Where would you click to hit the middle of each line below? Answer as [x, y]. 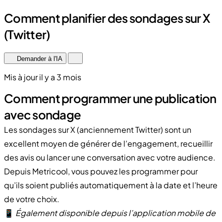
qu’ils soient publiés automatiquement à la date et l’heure [111, 185]
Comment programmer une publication [110, 98]
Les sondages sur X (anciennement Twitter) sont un [98, 129]
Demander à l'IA [39, 58]
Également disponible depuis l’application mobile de [115, 213]
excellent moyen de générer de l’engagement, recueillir [108, 143]
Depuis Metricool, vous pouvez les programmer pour [101, 171]
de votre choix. [32, 199]
